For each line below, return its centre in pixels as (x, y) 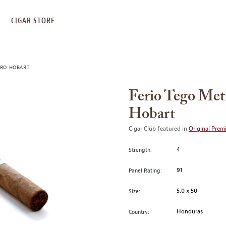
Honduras (190, 211)
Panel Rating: (145, 170)
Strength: (140, 150)
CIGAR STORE (33, 21)
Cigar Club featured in (159, 129)
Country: (139, 212)
